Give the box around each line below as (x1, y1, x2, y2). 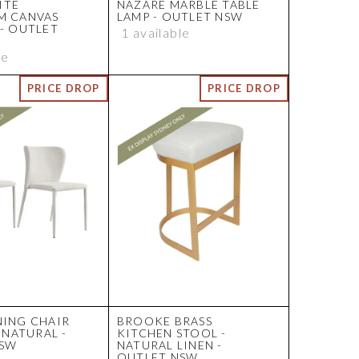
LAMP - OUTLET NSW (116, 10, 244, 24)
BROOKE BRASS (116, 314, 212, 329)
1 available (120, 25, 191, 41)
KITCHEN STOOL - (116, 326, 227, 341)
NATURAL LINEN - (116, 338, 223, 353)
